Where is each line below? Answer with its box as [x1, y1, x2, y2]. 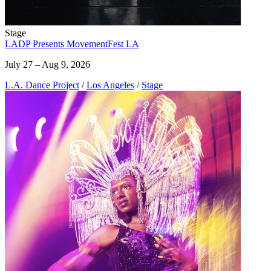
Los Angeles [87, 79, 134, 90]
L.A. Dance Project [5, 79, 79, 90]
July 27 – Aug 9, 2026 [5, 59, 90, 70]
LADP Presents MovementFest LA [5, 38, 139, 49]
